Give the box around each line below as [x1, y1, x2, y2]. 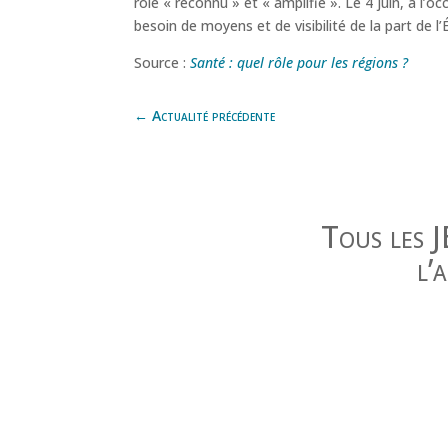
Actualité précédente [152, 105, 276, 125]
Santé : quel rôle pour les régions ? [190, 52, 409, 72]
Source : [134, 52, 191, 72]
